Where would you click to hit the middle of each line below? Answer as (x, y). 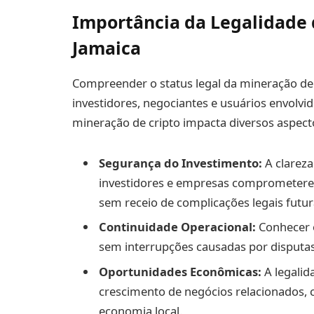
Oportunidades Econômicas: (180, 271)
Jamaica (107, 47)
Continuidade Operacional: (177, 227)
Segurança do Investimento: (180, 163)
